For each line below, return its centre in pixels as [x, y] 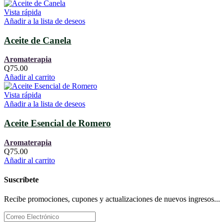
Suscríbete [21, 180]
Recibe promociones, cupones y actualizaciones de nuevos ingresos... [112, 199]
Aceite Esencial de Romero [57, 123]
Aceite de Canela [38, 40]
